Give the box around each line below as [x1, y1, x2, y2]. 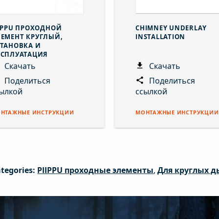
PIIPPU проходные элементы [37, 164, 154, 175]
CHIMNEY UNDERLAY [135, 23, 207, 32]
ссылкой [135, 86, 167, 97]
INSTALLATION [135, 32, 186, 41]
